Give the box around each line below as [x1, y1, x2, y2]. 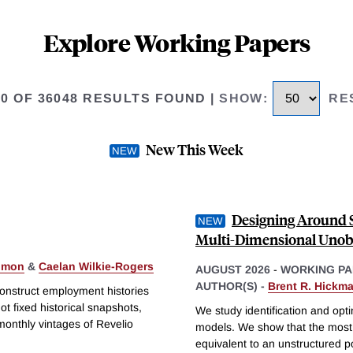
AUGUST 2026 [195, 262, 270, 276]
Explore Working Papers [43, 27, 310, 58]
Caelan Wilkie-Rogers [39, 259, 154, 273]
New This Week [146, 139, 243, 159]
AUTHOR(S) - [195, 279, 268, 292]
